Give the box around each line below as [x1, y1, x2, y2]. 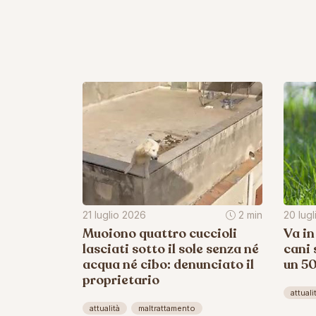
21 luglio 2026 [83, 208, 146, 221]
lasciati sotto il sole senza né [83, 240, 259, 257]
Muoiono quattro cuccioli [83, 224, 237, 242]
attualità [90, 303, 120, 313]
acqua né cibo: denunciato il [83, 255, 254, 273]
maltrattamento [138, 303, 195, 313]
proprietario [83, 271, 159, 288]
